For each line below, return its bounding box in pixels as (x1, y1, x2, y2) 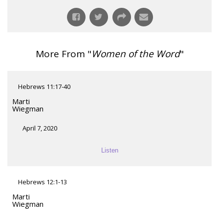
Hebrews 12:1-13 (18, 177, 67, 187)
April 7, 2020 (22, 124, 57, 133)
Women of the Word (91, 47, 180, 61)
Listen (101, 147, 118, 154)
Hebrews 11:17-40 (18, 82, 70, 91)
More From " (35, 47, 91, 61)
